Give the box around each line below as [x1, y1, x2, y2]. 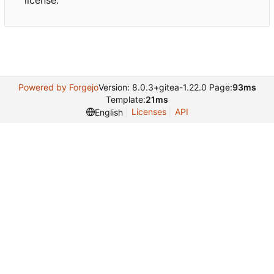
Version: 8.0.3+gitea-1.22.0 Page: [98, 82, 232, 93]
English [94, 106, 123, 117]
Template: [106, 94, 146, 105]
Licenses [131, 106, 166, 117]
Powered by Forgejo [18, 82, 98, 93]
